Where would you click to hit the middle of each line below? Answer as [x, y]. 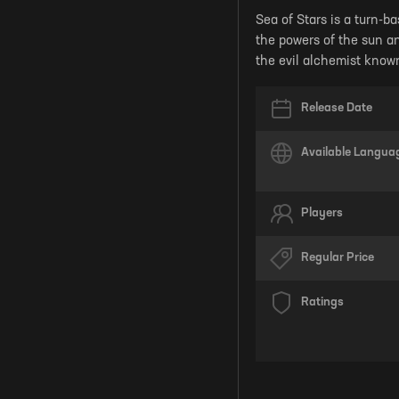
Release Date [337, 108]
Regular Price [338, 257]
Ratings [322, 302]
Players [322, 213]
